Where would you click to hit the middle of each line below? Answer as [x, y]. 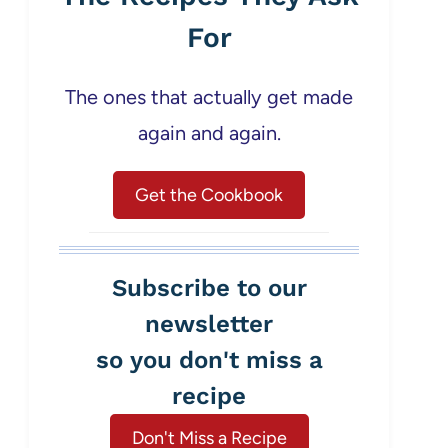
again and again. [209, 133]
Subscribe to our [209, 288]
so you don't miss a [209, 360]
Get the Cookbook [209, 195]
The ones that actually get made [209, 97]
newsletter [209, 324]
